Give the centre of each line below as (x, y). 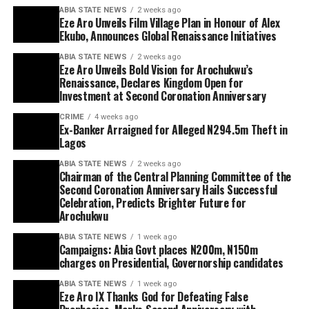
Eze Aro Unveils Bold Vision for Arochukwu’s (156, 70)
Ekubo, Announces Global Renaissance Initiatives (168, 36)
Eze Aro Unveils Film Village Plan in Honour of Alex (169, 23)
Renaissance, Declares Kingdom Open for (151, 83)
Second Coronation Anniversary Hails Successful (168, 190)
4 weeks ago (116, 117)
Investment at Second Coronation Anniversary (162, 96)
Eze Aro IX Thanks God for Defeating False (153, 297)
